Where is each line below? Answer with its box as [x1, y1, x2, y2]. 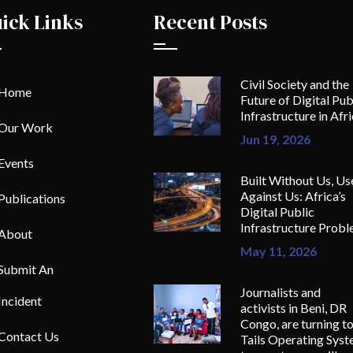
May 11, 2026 [240, 243, 317, 258]
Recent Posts [154, 8, 267, 35]
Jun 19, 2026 [240, 131, 310, 147]
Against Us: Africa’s [240, 188, 346, 203]
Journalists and [240, 284, 321, 299]
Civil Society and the [240, 76, 349, 91]
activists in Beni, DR [240, 299, 347, 315]
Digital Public [240, 203, 314, 219]
